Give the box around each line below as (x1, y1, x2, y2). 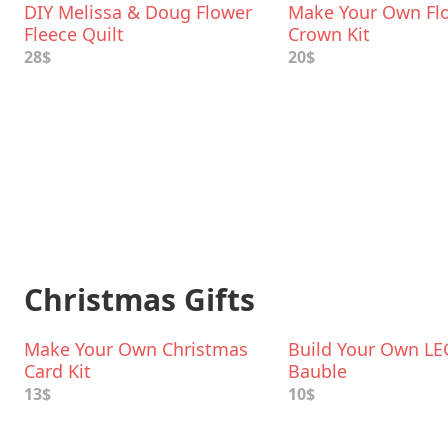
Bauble (288, 359, 347, 383)
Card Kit (24, 359, 91, 383)
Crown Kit (288, 22, 370, 46)
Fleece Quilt (24, 22, 124, 46)
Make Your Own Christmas (24, 337, 248, 361)
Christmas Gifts (24, 279, 255, 320)
